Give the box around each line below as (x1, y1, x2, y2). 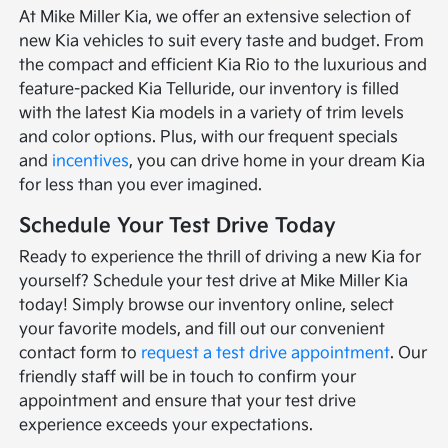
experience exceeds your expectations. (19, 416, 314, 436)
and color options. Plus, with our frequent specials (19, 128, 399, 148)
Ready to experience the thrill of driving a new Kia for (19, 248, 422, 268)
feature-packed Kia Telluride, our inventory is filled (19, 80, 400, 100)
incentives (52, 152, 130, 172)
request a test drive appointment (141, 344, 391, 364)
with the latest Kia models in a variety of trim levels (19, 104, 405, 124)
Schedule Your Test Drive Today (19, 214, 337, 239)
